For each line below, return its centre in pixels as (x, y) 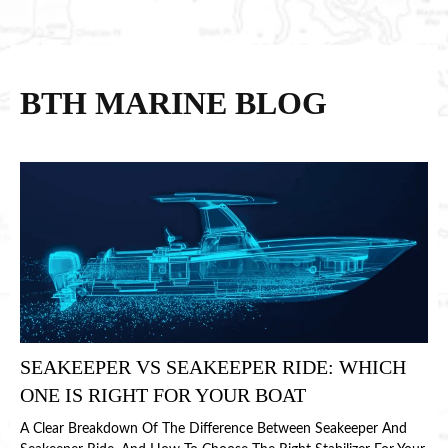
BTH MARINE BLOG (173, 103)
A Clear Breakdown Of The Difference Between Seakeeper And (213, 428)
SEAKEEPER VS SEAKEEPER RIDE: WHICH (213, 366)
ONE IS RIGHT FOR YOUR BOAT (163, 394)
